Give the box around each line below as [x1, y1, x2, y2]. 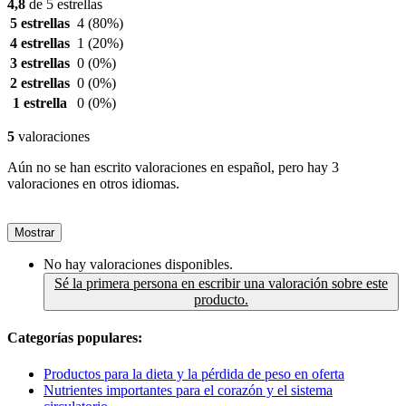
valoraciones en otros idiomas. [7, 176, 179, 192]
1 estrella [13, 95, 67, 111]
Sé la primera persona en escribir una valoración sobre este [54, 275, 388, 292]
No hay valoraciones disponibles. [43, 256, 233, 273]
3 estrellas [10, 55, 70, 72]
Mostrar [14, 226, 54, 240]
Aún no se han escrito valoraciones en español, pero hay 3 [7, 159, 339, 176]
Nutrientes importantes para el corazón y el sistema [43, 382, 333, 398]
